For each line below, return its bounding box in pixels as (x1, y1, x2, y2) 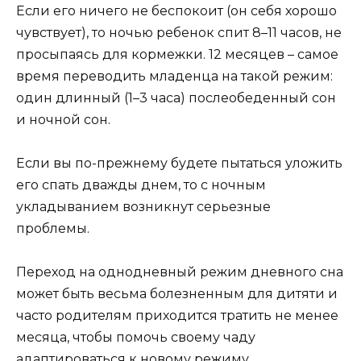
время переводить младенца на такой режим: (16, 68, 333, 84)
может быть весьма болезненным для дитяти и (16, 286, 338, 302)
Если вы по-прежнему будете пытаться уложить (16, 156, 342, 172)
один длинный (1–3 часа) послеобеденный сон (16, 89, 336, 106)
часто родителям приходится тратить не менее (16, 308, 338, 324)
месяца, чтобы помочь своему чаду (16, 330, 255, 346)
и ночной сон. (16, 111, 110, 127)
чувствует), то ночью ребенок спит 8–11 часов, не (16, 24, 342, 40)
